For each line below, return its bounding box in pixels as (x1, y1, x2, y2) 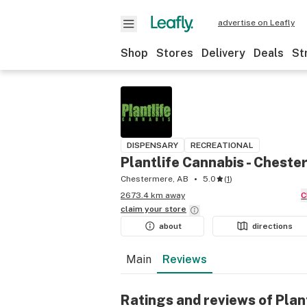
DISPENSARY (127, 140, 178, 150)
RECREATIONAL (191, 140, 254, 150)
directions (252, 221, 293, 231)
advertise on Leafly (218, 18, 295, 27)
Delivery (201, 47, 245, 60)
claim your (121, 204, 164, 214)
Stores (156, 47, 193, 60)
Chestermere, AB (121, 174, 188, 184)
